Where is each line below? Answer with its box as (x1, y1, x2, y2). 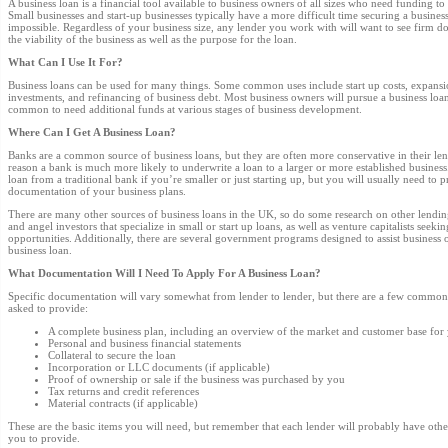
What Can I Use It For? (8, 56, 123, 68)
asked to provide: (8, 302, 88, 314)
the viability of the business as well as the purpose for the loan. (8, 33, 297, 45)
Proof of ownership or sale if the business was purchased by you (48, 373, 345, 385)
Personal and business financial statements (48, 337, 241, 349)
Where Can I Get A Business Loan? (8, 126, 176, 138)
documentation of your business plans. (8, 185, 186, 197)
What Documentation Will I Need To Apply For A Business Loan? (8, 267, 321, 279)
